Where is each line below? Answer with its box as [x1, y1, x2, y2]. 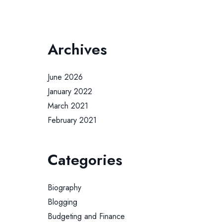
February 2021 [48, 114, 97, 126]
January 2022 [48, 86, 93, 97]
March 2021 [48, 100, 89, 111]
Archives [48, 39, 108, 60]
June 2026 [48, 71, 83, 83]
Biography [48, 182, 82, 193]
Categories [48, 149, 123, 170]
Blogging [48, 196, 78, 208]
